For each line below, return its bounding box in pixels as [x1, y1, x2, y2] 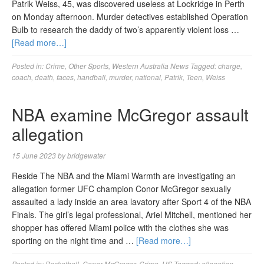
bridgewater [67, 150, 105, 160]
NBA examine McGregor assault [12, 103, 249, 126]
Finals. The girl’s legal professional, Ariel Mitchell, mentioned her [12, 209, 252, 220]
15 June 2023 [12, 150, 56, 160]
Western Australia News [112, 61, 189, 71]
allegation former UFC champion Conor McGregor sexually [12, 183, 231, 194]
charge [218, 61, 240, 71]
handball [77, 72, 105, 82]
